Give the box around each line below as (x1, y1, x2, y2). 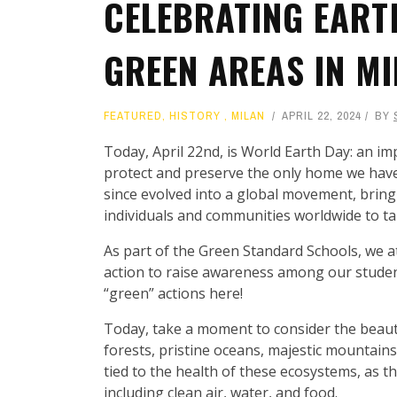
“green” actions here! (104, 284, 246, 304)
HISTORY (169, 108, 221, 124)
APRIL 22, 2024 (282, 108, 362, 124)
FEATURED (104, 108, 162, 124)
